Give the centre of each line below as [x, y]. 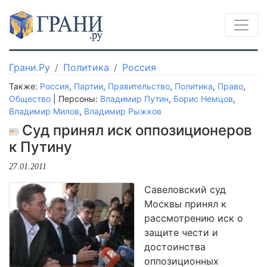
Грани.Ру [30, 67]
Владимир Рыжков [123, 111]
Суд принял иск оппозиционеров [135, 130]
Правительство [139, 86]
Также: [24, 86]
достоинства [175, 247]
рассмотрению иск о [194, 218]
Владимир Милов [44, 111]
